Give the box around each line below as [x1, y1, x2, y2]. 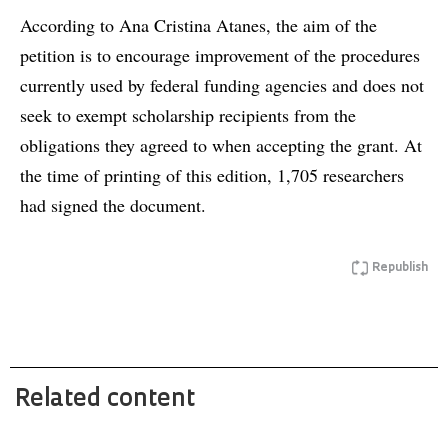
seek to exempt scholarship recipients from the [20, 103, 356, 128]
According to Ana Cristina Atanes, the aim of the [20, 13, 377, 38]
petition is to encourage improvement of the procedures [20, 43, 420, 68]
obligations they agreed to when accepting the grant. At [20, 133, 422, 158]
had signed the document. [20, 193, 206, 218]
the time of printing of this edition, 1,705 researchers [20, 163, 404, 188]
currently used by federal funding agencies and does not [20, 73, 424, 98]
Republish [372, 262, 428, 275]
